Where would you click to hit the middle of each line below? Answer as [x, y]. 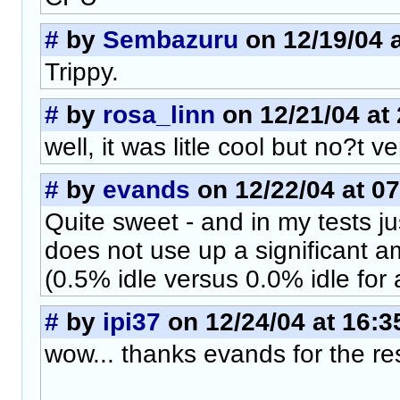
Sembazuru [171, 39]
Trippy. [82, 71]
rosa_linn [159, 114]
